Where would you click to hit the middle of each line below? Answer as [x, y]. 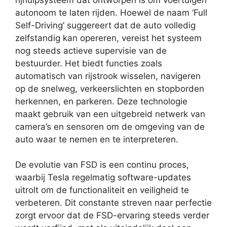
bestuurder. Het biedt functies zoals [89, 63]
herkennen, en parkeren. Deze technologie [101, 101]
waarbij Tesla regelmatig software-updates [103, 177]
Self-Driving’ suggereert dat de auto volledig [105, 25]
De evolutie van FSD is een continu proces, [102, 165]
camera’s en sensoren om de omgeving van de [110, 126]
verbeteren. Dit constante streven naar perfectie [113, 203]
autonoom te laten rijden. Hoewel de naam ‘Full [111, 12]
